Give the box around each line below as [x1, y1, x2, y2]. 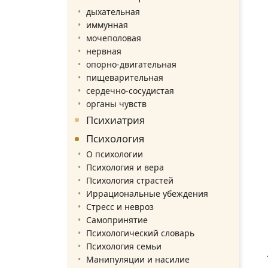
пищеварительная [86, 71, 163, 83]
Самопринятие [86, 214, 148, 226]
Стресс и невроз [86, 200, 154, 212]
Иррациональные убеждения [86, 187, 208, 199]
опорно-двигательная [86, 58, 176, 70]
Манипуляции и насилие [86, 253, 190, 265]
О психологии [86, 148, 143, 160]
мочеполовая [86, 32, 141, 44]
